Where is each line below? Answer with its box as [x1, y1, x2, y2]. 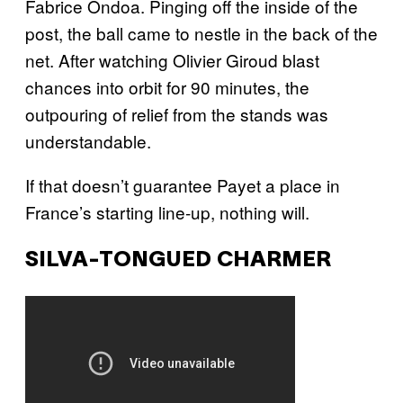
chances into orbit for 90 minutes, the [25, 75, 309, 100]
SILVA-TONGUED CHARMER [25, 251, 331, 272]
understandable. [25, 129, 151, 154]
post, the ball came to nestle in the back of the [25, 21, 378, 46]
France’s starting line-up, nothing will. [25, 200, 309, 225]
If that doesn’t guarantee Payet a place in [25, 173, 340, 198]
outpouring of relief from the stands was [25, 102, 328, 127]
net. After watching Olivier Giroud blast [25, 48, 319, 73]
